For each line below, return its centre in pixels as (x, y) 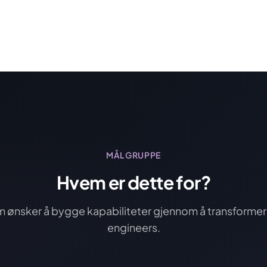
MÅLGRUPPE (133, 155)
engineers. (133, 227)
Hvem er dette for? (133, 182)
